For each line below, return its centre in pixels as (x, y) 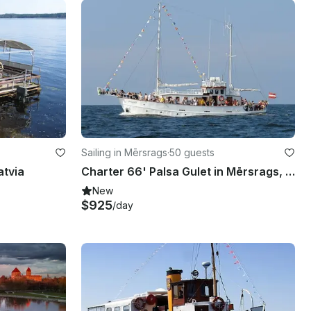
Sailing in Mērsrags (124, 152)
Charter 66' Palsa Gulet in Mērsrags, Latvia (290, 171)
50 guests (192, 152)
